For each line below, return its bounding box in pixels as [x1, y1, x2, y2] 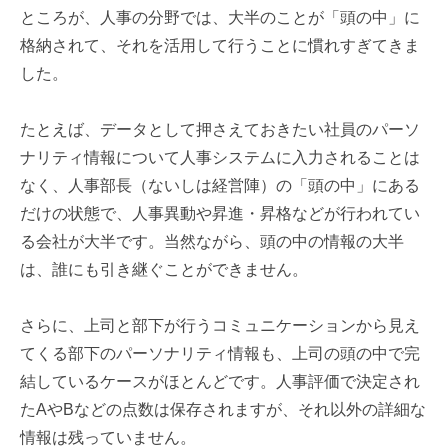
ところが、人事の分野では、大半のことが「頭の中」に [20, 9, 420, 27]
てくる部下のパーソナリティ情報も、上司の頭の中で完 [20, 345, 420, 363]
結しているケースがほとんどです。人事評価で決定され [20, 373, 420, 391]
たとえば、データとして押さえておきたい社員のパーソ [20, 121, 420, 139]
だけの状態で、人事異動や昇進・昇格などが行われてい [20, 205, 420, 223]
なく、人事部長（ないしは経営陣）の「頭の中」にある [20, 177, 420, 195]
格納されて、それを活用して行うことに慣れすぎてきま [20, 37, 420, 55]
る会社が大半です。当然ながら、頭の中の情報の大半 [20, 233, 404, 251]
